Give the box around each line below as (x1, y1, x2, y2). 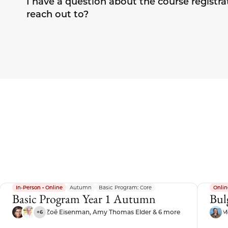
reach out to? (26, 9, 89, 20)
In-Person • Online (16, 184, 63, 191)
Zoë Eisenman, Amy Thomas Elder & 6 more (46, 208, 181, 216)
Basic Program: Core (99, 184, 152, 191)
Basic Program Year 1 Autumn (12, 190, 156, 207)
